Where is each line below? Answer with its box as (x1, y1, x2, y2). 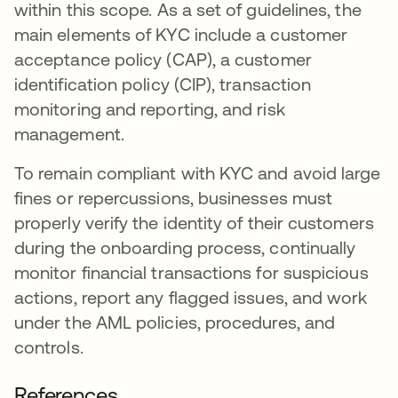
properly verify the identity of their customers (14, 212, 374, 233)
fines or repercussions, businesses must (14, 187, 333, 208)
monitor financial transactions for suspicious (14, 262, 369, 283)
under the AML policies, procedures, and (14, 312, 336, 332)
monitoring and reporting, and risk (14, 99, 285, 119)
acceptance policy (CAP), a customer (14, 49, 312, 69)
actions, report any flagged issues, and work (14, 287, 368, 307)
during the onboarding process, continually (14, 237, 356, 258)
